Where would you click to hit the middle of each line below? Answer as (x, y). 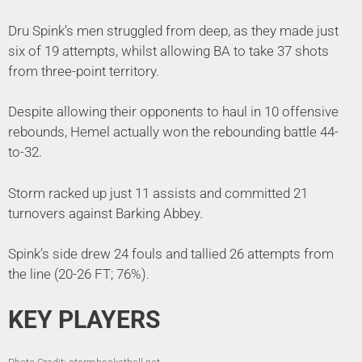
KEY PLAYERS (84, 319)
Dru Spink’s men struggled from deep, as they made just (173, 30)
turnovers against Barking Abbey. (105, 213)
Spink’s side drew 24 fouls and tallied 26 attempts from (171, 254)
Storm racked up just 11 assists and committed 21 (158, 193)
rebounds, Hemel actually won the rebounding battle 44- (173, 132)
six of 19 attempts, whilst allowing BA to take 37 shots (168, 51)
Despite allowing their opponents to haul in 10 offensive (173, 112)
